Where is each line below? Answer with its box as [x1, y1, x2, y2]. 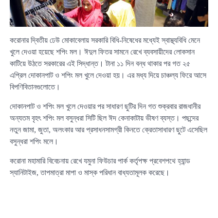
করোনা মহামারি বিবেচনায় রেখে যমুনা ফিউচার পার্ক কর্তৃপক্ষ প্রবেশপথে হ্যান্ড [10, 157, 190, 165]
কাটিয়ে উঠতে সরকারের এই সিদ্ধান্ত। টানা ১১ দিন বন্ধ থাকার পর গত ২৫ [10, 59, 190, 68]
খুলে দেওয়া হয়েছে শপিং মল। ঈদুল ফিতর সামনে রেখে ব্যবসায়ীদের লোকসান [10, 48, 195, 56]
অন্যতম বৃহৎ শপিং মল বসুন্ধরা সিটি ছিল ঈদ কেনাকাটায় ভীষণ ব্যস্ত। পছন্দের [10, 114, 199, 123]
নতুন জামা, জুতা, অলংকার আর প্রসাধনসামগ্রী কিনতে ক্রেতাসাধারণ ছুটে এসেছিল [10, 126, 207, 134]
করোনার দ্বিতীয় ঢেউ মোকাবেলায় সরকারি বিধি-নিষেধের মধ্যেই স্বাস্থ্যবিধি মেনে [10, 36, 200, 45]
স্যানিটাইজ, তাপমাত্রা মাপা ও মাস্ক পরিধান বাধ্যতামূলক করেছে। [10, 168, 170, 177]
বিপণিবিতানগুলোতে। [10, 83, 60, 91]
